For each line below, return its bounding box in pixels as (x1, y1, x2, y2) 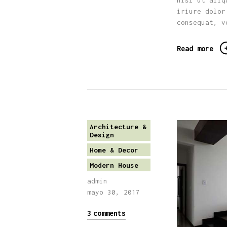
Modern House (89, 161, 138, 169)
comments (93, 209, 126, 218)
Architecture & (89, 122, 146, 131)
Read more (177, 44, 213, 53)
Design (89, 130, 114, 139)
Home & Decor (89, 145, 138, 154)
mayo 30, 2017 (87, 187, 140, 196)
